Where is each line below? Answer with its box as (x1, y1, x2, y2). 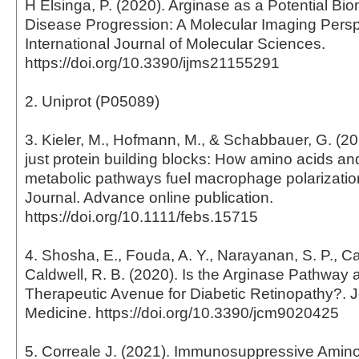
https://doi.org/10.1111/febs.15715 (25, 208, 258, 225)
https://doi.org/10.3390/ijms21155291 (25, 54, 280, 71)
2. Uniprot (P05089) (25, 92, 159, 110)
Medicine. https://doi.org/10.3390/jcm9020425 (25, 304, 339, 321)
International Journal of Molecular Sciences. (25, 34, 325, 52)
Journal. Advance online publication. (25, 188, 273, 206)
